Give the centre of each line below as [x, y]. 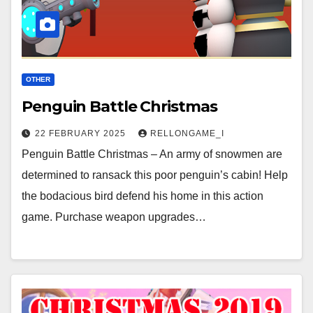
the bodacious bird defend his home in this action [143, 196]
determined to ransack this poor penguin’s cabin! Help [155, 175]
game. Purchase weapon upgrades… [114, 217]
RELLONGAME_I [187, 133]
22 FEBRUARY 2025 [82, 133]
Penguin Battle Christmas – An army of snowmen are [152, 154]
